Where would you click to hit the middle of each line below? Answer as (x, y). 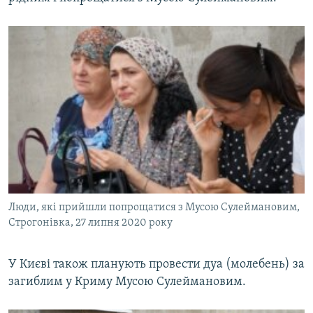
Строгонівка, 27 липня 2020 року (90, 223)
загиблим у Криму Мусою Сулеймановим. (127, 282)
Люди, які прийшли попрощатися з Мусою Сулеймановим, (154, 207)
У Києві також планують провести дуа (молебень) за (156, 264)
